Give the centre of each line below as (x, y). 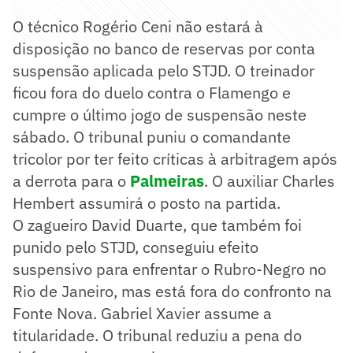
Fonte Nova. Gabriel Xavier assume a (142, 313)
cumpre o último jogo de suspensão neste (160, 114)
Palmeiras (167, 180)
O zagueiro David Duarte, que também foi (157, 225)
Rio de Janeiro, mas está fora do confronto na (172, 291)
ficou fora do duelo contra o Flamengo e (152, 92)
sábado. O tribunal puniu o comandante (152, 136)
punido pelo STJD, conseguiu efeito (136, 247)
